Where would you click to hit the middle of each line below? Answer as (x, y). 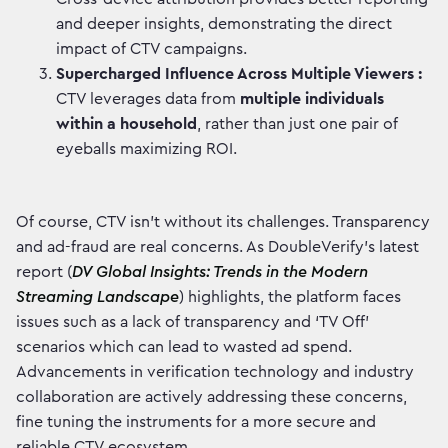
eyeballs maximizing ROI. (146, 149)
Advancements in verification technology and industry (215, 372)
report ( (44, 272)
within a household (126, 124)
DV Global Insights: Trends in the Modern (220, 272)
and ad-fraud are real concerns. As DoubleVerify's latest (217, 247)
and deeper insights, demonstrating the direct (224, 24)
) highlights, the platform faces (290, 297)
